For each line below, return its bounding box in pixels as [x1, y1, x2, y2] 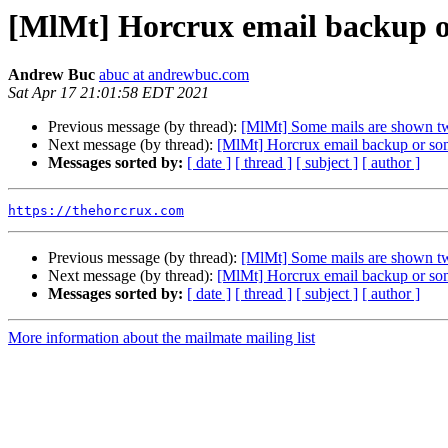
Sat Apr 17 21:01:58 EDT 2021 [8, 84, 209, 102]
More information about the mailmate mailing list [8, 329, 315, 347]
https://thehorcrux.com [8, 203, 184, 219]
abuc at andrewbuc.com [99, 66, 249, 84]
